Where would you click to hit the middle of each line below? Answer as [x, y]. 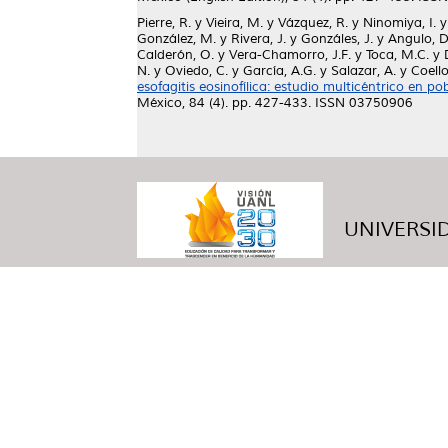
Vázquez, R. [313, 23]
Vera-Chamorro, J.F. [290, 55]
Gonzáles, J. [337, 39]
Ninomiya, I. [399, 23]
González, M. [176, 39]
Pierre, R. [164, 23]
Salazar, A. [363, 71]
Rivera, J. [258, 39]
